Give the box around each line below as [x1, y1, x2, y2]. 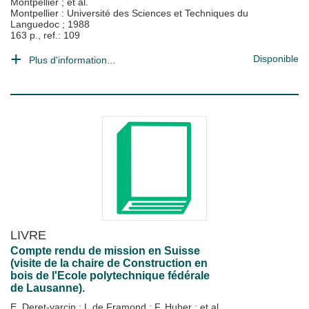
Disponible [253, 53, 299, 64]
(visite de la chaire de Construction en [10, 257, 208, 269]
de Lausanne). [10, 282, 85, 294]
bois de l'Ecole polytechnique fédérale [10, 270, 210, 281]
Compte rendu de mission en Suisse [10, 245, 200, 257]
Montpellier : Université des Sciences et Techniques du [10, 8, 248, 19]
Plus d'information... [29, 54, 115, 66]
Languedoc [10, 19, 62, 30]
